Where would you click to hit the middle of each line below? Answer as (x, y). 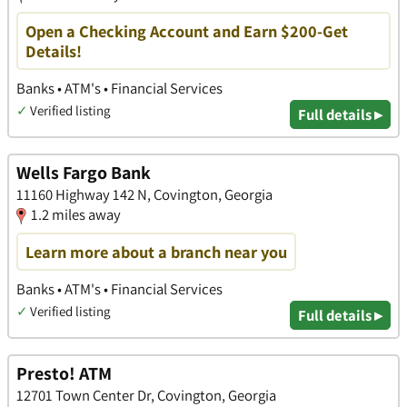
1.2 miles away (76, 215)
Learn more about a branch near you (156, 252)
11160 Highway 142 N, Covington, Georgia (144, 195)
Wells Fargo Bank (84, 173)
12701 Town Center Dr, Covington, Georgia (146, 395)
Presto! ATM (64, 373)
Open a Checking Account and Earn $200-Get (187, 31)
